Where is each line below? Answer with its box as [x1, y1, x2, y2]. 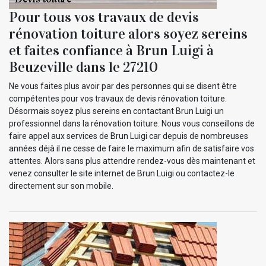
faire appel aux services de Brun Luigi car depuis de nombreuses [9, 131, 248, 141]
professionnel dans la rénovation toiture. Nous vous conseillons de [9, 118, 255, 128]
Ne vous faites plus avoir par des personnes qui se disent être [9, 81, 237, 91]
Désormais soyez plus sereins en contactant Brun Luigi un [9, 106, 224, 116]
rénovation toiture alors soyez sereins [9, 24, 248, 43]
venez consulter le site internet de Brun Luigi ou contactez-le [9, 168, 235, 178]
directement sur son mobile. [9, 180, 113, 191]
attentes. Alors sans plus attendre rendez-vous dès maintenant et [9, 156, 255, 166]
